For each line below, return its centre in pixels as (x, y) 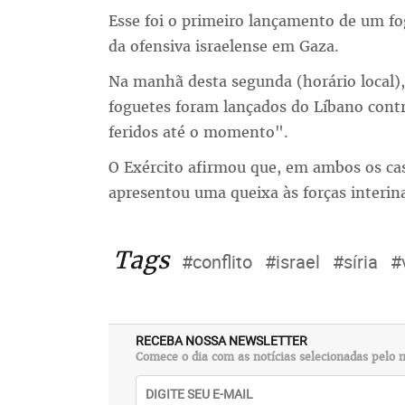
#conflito (217, 262)
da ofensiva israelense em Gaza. (223, 46)
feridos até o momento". (198, 132)
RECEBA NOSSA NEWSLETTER (221, 340)
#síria (355, 262)
